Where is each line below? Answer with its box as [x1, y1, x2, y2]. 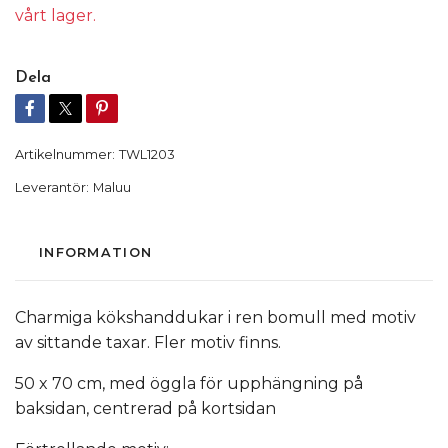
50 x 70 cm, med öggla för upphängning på [15, 373, 363, 393]
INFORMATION [39, 244, 153, 260]
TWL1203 [119, 146, 175, 162]
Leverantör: [15, 179, 89, 195]
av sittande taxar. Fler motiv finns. [15, 332, 281, 352]
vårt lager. [15, 5, 100, 25]
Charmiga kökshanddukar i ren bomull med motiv [15, 307, 416, 327]
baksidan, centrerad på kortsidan [15, 398, 276, 418]
